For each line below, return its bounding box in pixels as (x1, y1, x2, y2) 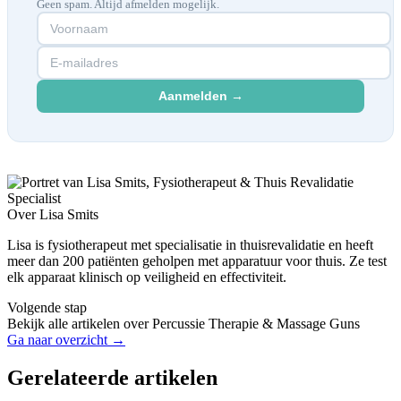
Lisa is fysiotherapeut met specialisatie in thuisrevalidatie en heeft (7, 236, 373, 252)
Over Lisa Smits (7, 206, 98, 222)
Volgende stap (7, 299, 87, 315)
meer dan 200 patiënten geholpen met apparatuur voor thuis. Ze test (7, 252, 387, 269)
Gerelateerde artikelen (7, 365, 218, 389)
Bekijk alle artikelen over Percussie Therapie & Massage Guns (7, 315, 360, 331)
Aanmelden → (158, 89, 243, 104)
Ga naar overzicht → (7, 331, 125, 347)
